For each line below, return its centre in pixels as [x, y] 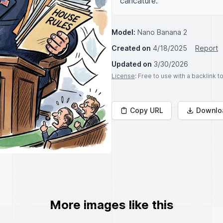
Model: [123, 32]
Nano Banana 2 [162, 32]
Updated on [132, 64]
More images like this [111, 205]
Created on [131, 48]
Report [207, 48]
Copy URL [147, 110]
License [123, 76]
